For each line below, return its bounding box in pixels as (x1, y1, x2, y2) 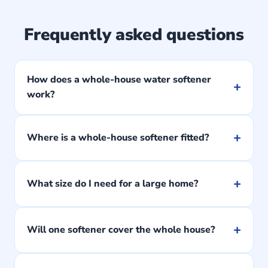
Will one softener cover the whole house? (27, 223, 215, 236)
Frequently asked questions (24, 23, 244, 46)
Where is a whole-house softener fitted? (27, 130, 209, 144)
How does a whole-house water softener (27, 72, 211, 86)
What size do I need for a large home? (27, 176, 198, 190)
